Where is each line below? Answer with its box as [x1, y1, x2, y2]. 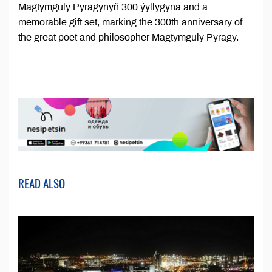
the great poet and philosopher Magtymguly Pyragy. [18, 32, 239, 43]
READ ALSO [18, 174, 65, 192]
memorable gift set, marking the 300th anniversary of [18, 17, 242, 28]
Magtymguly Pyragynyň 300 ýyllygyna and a [18, 2, 208, 13]
